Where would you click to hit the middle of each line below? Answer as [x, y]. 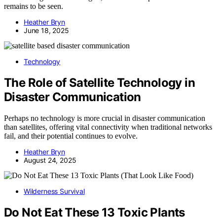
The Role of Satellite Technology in [99, 82]
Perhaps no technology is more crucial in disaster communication [105, 118]
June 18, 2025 [46, 31]
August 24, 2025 [50, 160]
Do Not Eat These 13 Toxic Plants [94, 212]
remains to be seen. [34, 6]
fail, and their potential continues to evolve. [71, 136]
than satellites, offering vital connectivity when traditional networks [108, 127]
